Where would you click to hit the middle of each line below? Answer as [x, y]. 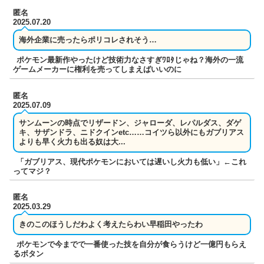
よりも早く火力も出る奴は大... [72, 141]
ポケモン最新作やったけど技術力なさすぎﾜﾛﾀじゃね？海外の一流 [130, 60]
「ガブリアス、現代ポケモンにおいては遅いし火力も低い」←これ [132, 161]
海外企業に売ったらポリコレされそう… [88, 40]
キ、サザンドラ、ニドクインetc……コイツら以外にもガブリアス [132, 132]
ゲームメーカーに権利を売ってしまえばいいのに [98, 70]
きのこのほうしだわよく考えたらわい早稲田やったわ [111, 225]
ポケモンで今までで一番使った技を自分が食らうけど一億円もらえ [132, 245]
